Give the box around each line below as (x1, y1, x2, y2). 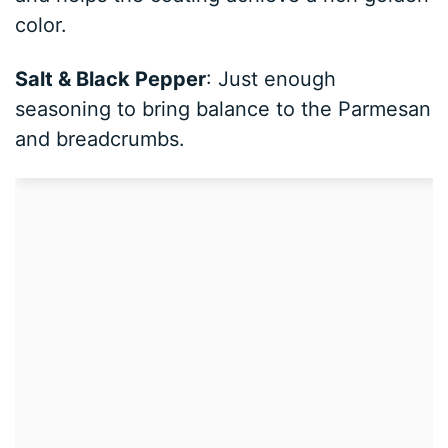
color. (15, 13, 68, 38)
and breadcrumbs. (15, 127, 186, 152)
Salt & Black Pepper (15, 67, 207, 92)
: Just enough (206, 67, 337, 92)
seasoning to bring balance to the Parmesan (15, 97, 432, 122)
